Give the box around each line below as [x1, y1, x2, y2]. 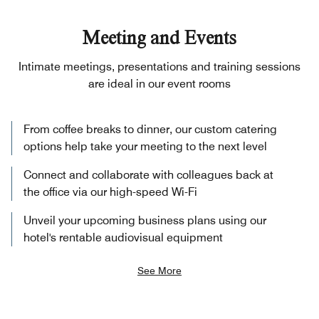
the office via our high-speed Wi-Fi [23, 184, 197, 199]
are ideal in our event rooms [88, 76, 231, 90]
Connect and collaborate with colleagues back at [23, 167, 273, 182]
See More [137, 264, 182, 276]
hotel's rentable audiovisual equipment [23, 230, 223, 244]
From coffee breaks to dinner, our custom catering [23, 122, 277, 136]
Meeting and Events [83, 26, 236, 48]
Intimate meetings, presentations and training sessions [19, 59, 300, 73]
